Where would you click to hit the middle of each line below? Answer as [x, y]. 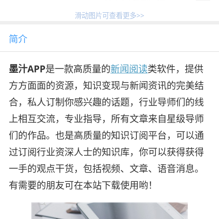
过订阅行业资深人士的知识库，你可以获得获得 [106, 152]
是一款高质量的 [78, 69]
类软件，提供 [175, 69]
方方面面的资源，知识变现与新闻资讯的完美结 [106, 86]
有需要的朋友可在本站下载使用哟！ [83, 186]
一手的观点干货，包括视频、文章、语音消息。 [106, 169]
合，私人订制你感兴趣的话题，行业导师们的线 [106, 102]
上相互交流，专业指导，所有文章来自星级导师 [106, 119]
